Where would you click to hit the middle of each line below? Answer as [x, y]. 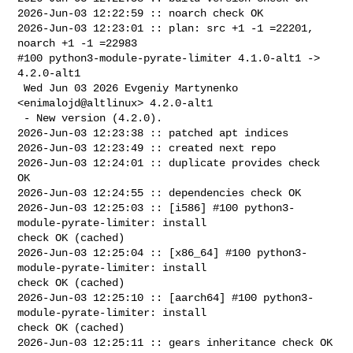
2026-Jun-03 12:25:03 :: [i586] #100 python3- [156, 208]
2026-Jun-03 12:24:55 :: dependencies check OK [160, 193]
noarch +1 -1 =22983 [78, 43]
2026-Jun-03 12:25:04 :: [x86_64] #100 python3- [163, 253]
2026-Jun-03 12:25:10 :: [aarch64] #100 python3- [166, 297]
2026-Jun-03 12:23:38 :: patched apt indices [153, 133]
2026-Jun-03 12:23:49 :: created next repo [147, 148]
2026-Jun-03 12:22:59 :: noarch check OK [141, 13]
